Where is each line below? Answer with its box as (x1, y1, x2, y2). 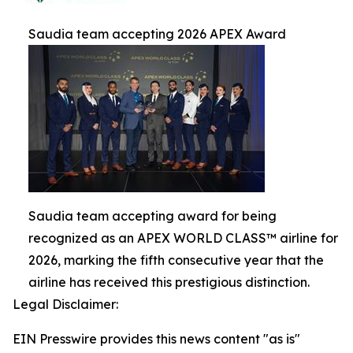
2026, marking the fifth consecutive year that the (28, 252, 324, 268)
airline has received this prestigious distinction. (28, 274, 310, 290)
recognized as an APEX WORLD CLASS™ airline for (28, 230, 338, 246)
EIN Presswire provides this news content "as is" (13, 331, 300, 347)
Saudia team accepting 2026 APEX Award (28, 26, 286, 42)
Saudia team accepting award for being (28, 208, 277, 224)
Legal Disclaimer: (13, 296, 118, 312)
